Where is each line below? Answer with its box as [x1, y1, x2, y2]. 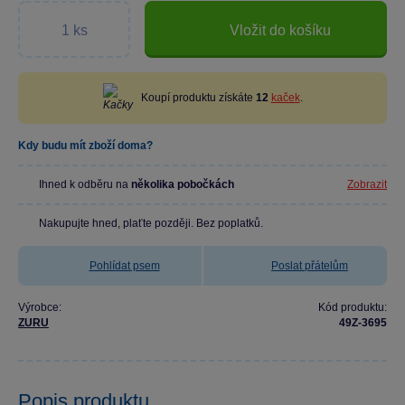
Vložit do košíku [230, 22, 331, 38]
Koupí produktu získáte [140, 91, 256, 104]
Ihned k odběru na [39, 178, 131, 191]
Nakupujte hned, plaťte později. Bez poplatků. [39, 217, 263, 230]
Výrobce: [18, 301, 61, 314]
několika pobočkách [131, 178, 234, 191]
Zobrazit [347, 178, 387, 191]
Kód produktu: [318, 301, 387, 314]
